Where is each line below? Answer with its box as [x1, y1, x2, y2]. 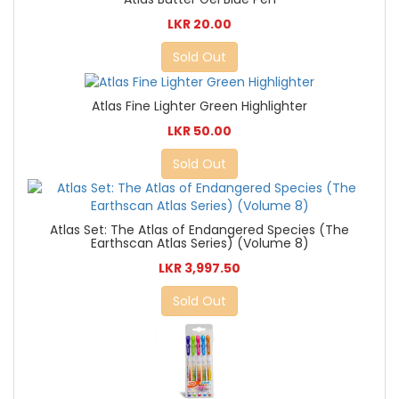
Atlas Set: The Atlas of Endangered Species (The [50, 221, 349, 240]
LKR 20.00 [167, 15, 232, 34]
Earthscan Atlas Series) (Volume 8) [90, 234, 309, 253]
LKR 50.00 [167, 122, 232, 141]
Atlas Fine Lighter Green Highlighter [92, 97, 307, 116]
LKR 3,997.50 [159, 259, 240, 278]
